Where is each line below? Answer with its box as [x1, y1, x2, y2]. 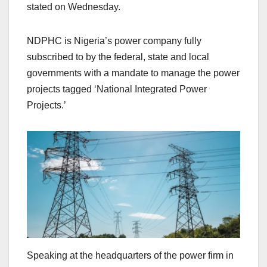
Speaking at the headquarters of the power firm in [27, 250, 234, 260]
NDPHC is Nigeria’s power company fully [27, 35, 201, 46]
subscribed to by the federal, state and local [27, 51, 209, 62]
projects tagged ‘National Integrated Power [27, 83, 207, 94]
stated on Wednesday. [27, 1, 120, 12]
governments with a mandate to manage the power [27, 67, 240, 78]
